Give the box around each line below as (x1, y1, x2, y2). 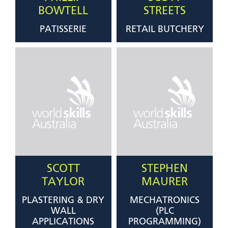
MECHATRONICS (130, 196, 200, 206)
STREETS (144, 6, 186, 17)
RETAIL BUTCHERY (125, 25, 204, 35)
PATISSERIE (40, 25, 87, 35)
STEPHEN (141, 163, 188, 175)
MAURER (141, 177, 188, 188)
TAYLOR (42, 177, 85, 188)
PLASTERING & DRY (22, 196, 105, 206)
